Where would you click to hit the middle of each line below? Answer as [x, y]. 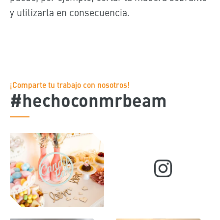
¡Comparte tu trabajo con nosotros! [69, 85]
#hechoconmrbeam [88, 100]
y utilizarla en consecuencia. [69, 12]
